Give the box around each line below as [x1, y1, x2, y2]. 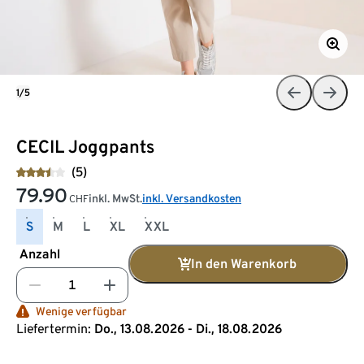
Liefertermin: [16, 320, 91, 336]
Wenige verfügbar [36, 304, 127, 318]
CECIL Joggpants [16, 135, 154, 157]
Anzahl [19, 245, 60, 262]
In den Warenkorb [191, 255, 297, 271]
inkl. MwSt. [89, 191, 142, 205]
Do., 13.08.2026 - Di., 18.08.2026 [94, 320, 282, 336]
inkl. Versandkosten [142, 191, 241, 205]
